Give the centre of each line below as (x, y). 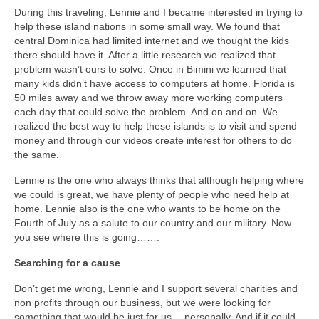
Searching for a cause (67, 262)
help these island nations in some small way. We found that (147, 26)
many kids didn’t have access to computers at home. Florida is (155, 83)
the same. (37, 154)
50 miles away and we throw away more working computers (148, 97)
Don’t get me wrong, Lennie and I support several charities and (156, 288)
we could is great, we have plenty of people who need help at (152, 194)
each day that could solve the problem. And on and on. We (146, 111)
